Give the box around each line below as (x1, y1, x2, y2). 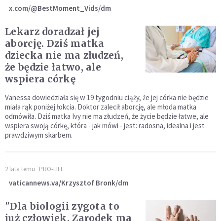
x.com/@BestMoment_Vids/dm (9, 3, 111, 13)
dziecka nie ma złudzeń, (5, 49, 123, 61)
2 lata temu (5, 164, 35, 173)
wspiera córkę (5, 73, 75, 85)
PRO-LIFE (39, 164, 64, 173)
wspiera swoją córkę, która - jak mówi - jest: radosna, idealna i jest (5, 120, 205, 130)
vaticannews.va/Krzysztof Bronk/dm (9, 178, 128, 187)
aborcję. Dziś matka (5, 37, 105, 49)
